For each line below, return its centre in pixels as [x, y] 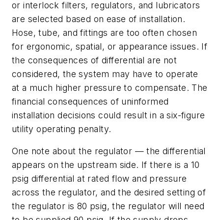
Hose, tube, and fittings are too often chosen [104, 32]
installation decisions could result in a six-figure [109, 115]
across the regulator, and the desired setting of [109, 192]
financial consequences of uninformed [90, 101]
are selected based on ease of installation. [99, 19]
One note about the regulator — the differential [109, 151]
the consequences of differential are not [94, 60]
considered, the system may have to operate [105, 74]
